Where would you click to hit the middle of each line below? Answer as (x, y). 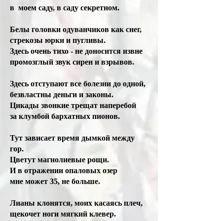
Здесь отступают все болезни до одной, (79, 84)
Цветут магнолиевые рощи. (61, 160)
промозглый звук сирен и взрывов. (73, 62)
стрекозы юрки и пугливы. (59, 40)
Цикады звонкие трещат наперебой (73, 105)
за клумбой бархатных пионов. (66, 116)
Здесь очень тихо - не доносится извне (76, 51)
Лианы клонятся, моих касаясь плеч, (76, 203)
